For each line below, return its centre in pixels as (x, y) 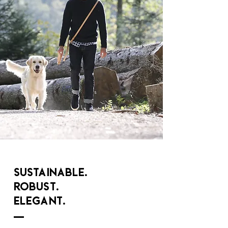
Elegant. (40, 201)
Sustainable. (51, 172)
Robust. (36, 187)
